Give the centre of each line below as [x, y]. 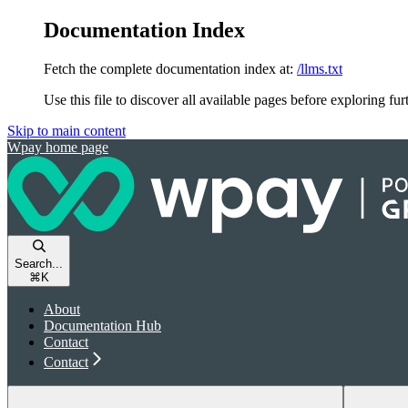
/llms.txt [320, 68]
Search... [39, 263]
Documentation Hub [102, 325]
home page [75, 147]
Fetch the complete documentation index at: [168, 68]
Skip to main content [66, 130]
